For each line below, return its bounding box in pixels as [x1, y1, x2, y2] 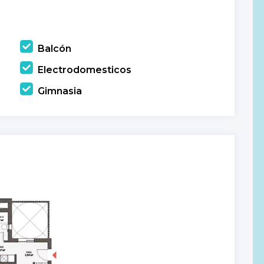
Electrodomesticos [38, 64, 131, 75]
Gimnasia [38, 85, 82, 97]
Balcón [38, 42, 71, 54]
